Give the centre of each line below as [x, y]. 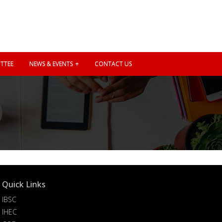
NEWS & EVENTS [51, 64]
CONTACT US [113, 64]
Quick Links [24, 184]
